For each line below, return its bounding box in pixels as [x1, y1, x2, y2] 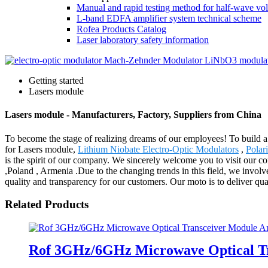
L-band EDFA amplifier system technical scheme [77, 13, 261, 23]
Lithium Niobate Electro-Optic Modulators [78, 144, 239, 154]
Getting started [29, 75, 84, 86]
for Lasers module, [5, 144, 78, 154]
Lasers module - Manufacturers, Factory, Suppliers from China [5, 109, 261, 120]
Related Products [5, 198, 89, 211]
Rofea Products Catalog [77, 24, 166, 34]
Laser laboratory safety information [77, 35, 209, 45]
